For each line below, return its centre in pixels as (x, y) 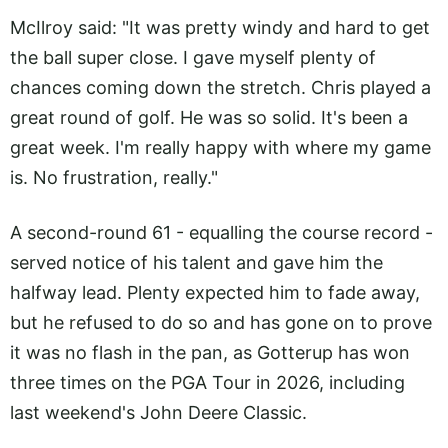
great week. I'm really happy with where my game (220, 148)
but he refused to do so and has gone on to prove (221, 322)
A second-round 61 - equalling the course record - (221, 232)
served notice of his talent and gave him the (196, 262)
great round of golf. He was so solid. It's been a (209, 118)
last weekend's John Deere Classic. (158, 412)
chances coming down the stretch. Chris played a (220, 88)
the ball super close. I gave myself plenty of (193, 58)
